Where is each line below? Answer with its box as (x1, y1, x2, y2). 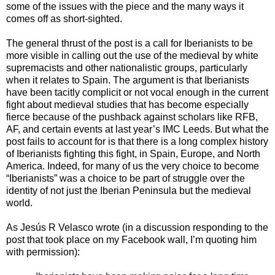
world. (6, 197, 33, 208)
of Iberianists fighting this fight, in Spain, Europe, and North (6, 148, 260, 159)
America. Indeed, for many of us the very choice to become (6, 160, 259, 171)
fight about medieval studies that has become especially (6, 99, 249, 110)
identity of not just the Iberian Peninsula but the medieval (6, 185, 251, 196)
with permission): (6, 246, 80, 257)
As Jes (6, 222, 36, 233)
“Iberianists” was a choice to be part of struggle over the (6, 172, 245, 184)
